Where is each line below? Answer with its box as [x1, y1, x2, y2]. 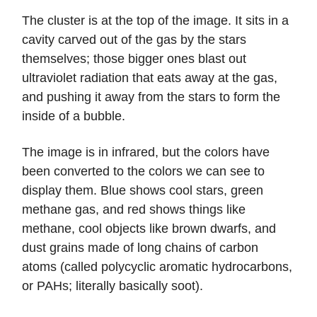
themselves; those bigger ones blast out [22, 52, 246, 67]
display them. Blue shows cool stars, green [22, 183, 263, 198]
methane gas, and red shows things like [22, 202, 246, 217]
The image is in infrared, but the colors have [22, 145, 270, 160]
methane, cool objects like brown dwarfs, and [22, 221, 276, 236]
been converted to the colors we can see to [22, 164, 265, 179]
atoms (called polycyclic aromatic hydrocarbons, [22, 260, 292, 275]
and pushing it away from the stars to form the [22, 90, 280, 105]
